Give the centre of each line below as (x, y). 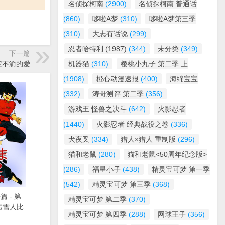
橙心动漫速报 (118, 79)
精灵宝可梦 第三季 (122, 184)
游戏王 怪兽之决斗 (97, 109)
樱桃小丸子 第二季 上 (154, 64)
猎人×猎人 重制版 (148, 139)
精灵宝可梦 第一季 (181, 169)
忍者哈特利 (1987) (97, 49)
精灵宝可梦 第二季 (97, 199)
